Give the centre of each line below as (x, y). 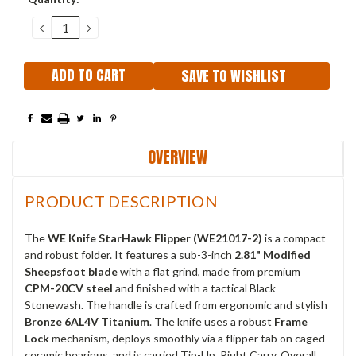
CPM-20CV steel (69, 288)
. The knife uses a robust (212, 321)
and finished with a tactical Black (194, 288)
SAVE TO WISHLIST (234, 75)
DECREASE (73, 27)
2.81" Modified (273, 254)
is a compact (294, 238)
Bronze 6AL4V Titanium (87, 321)
